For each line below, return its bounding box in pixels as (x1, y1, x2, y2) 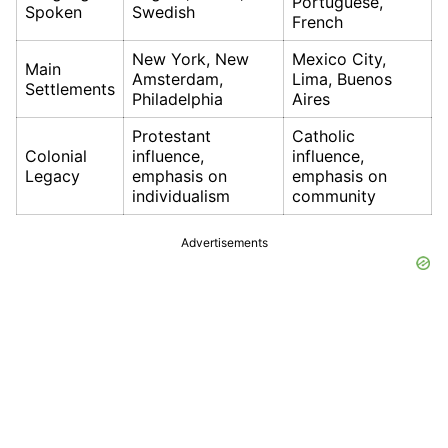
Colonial (25, 146, 87, 167)
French (292, 12, 343, 33)
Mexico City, (292, 49, 386, 70)
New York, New (132, 49, 249, 70)
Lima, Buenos (292, 69, 392, 90)
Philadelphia (132, 89, 223, 110)
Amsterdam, (132, 69, 223, 90)
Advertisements (180, 235, 268, 251)
